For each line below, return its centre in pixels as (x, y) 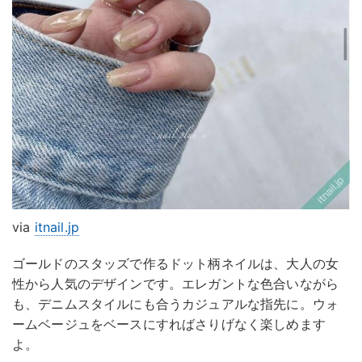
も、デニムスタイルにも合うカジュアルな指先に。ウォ (176, 303)
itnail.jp (57, 227)
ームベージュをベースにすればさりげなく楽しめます (169, 324)
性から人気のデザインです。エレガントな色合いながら (175, 283)
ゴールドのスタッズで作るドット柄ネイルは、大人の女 (175, 263)
